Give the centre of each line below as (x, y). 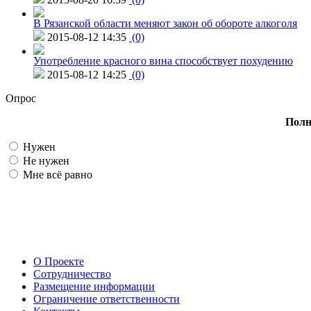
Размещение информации (94, 286)
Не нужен (45, 160)
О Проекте (59, 261)
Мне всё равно (56, 174)
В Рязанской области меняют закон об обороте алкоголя (165, 23)
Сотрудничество (72, 274)
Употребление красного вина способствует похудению (163, 60)
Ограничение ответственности (107, 299)
